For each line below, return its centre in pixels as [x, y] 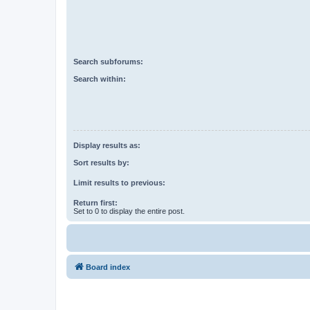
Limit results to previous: [119, 182]
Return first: [95, 202]
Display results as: [107, 146]
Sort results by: [101, 162]
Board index [108, 267]
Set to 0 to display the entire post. [129, 211]
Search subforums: [108, 62]
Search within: [100, 79]
